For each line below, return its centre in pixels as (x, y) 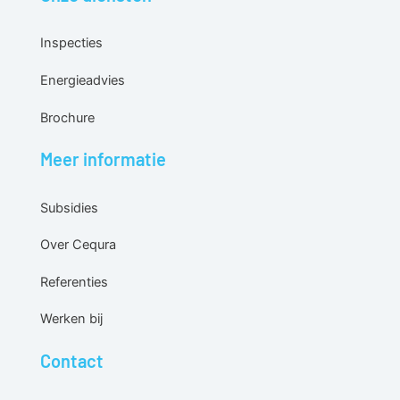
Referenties (74, 282)
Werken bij (71, 319)
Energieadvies (82, 80)
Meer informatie (103, 158)
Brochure (67, 117)
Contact (71, 360)
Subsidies (69, 208)
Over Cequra (78, 245)
